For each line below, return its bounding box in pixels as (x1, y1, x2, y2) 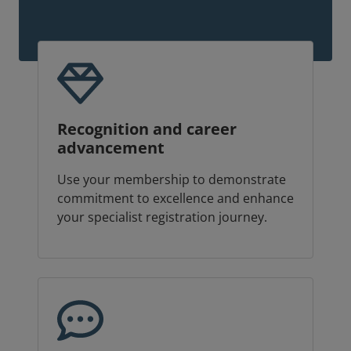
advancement (57, 137, 165, 159)
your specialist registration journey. (57, 208, 267, 226)
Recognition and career (57, 118, 237, 140)
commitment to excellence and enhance (57, 190, 294, 208)
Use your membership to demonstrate (57, 171, 286, 189)
